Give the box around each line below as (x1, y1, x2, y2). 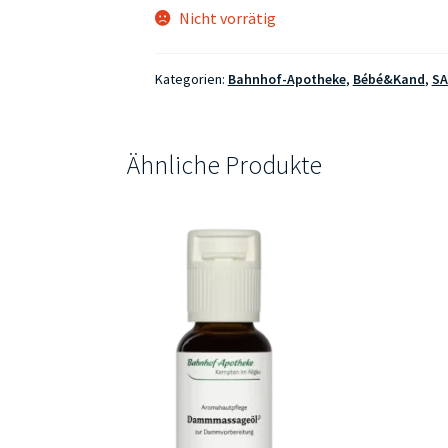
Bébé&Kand (352, 70, 425, 89)
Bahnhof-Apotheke (227, 70, 346, 89)
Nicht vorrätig (179, 7, 277, 28)
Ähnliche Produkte (126, 148, 322, 181)
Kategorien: (154, 70, 228, 89)
